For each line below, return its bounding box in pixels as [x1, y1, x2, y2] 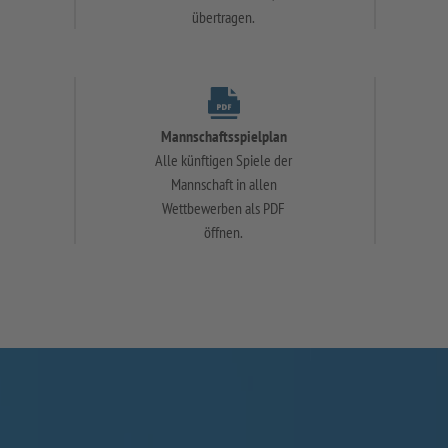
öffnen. [204, 222, 244, 243]
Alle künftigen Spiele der [155, 150, 293, 171]
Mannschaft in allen [170, 174, 277, 195]
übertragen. [192, 7, 256, 28]
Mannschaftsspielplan [160, 126, 287, 147]
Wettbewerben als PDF [162, 198, 286, 219]
